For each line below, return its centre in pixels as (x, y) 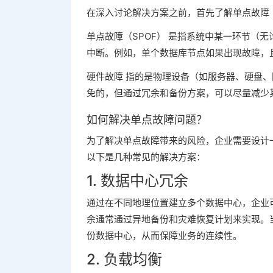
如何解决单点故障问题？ (147, 120)
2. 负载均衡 (124, 259)
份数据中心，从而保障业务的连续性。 (164, 236)
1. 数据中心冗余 (137, 181)
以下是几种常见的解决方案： (146, 157)
